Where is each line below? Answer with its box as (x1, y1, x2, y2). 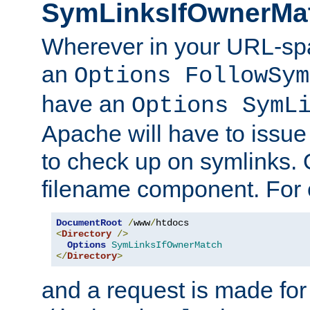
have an (42, 91, 131, 118)
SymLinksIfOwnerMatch (111, 239, 222, 251)
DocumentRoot (56, 217, 122, 229)
